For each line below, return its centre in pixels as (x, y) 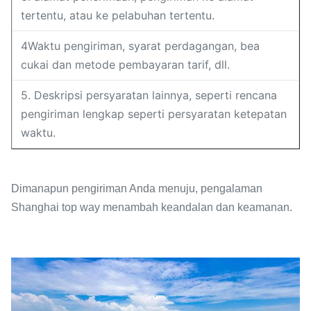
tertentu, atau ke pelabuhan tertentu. (118, 15)
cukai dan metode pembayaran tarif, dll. (125, 65)
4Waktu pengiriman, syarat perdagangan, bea (140, 46)
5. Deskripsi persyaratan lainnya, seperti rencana (149, 95)
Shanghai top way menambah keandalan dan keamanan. (152, 207)
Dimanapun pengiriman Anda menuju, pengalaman (137, 188)
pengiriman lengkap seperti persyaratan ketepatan (154, 114)
